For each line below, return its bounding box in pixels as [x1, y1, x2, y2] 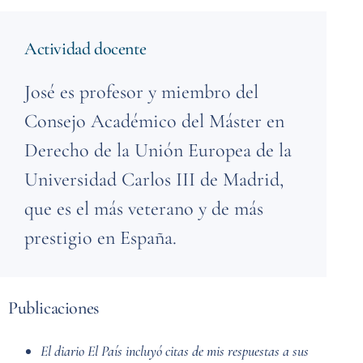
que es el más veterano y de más [24, 196, 263, 220]
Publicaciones [8, 297, 99, 318]
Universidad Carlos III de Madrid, [24, 167, 284, 191]
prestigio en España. [24, 225, 177, 250]
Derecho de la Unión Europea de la [24, 138, 292, 162]
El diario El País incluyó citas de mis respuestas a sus [41, 341, 309, 360]
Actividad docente [24, 37, 147, 59]
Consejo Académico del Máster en [24, 109, 284, 133]
